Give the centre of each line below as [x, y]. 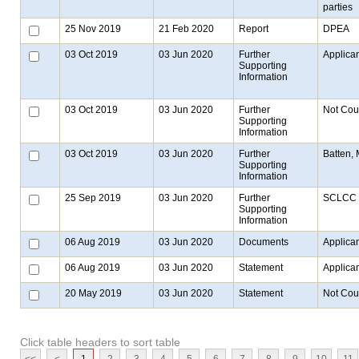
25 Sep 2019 [93, 198]
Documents [264, 242]
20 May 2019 [93, 293]
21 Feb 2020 [186, 28]
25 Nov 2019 [93, 28]
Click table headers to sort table [100, 343]
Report [254, 28]
